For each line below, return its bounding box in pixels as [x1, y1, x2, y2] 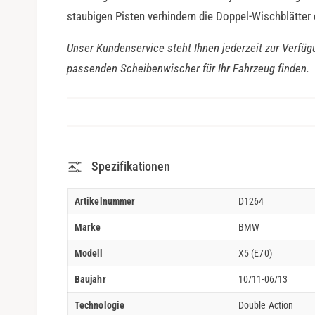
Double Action [238, 299, 293, 311]
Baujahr [75, 273, 106, 285]
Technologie [75, 299, 124, 311]
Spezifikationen [91, 158, 171, 174]
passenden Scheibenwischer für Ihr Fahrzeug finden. [66, 61, 310, 76]
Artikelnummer [75, 195, 135, 207]
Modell [75, 247, 103, 259]
